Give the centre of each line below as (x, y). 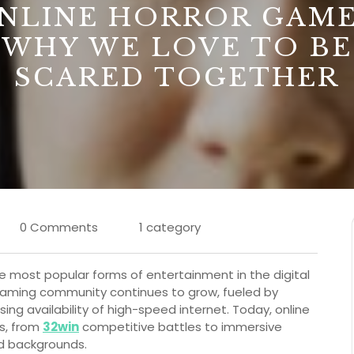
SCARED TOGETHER (177, 77)
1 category (170, 228)
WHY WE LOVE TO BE (177, 47)
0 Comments (59, 228)
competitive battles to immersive (181, 327)
